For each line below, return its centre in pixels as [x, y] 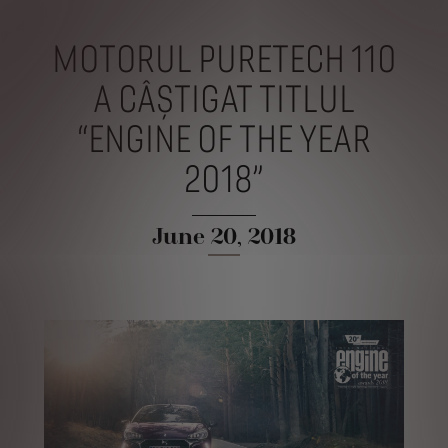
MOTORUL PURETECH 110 [224, 59]
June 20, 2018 [224, 235]
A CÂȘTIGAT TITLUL [224, 99]
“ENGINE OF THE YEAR [224, 139]
